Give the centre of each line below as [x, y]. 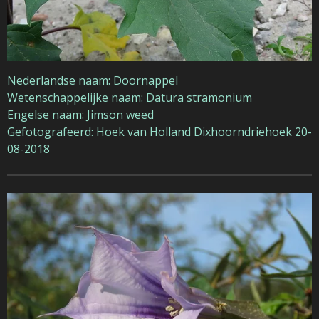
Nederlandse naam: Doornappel [93, 80]
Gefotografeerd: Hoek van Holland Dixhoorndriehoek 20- [159, 131]
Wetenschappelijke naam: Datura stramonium [130, 97]
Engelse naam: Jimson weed [80, 114]
